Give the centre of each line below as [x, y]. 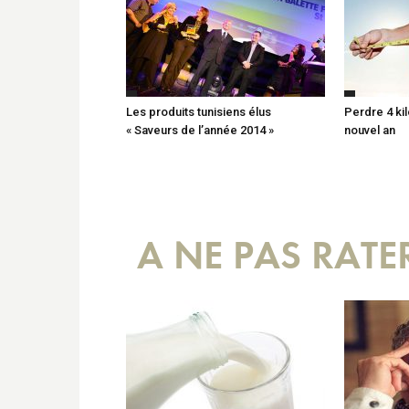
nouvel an [370, 130]
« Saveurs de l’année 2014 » [200, 130]
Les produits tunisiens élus [199, 111]
